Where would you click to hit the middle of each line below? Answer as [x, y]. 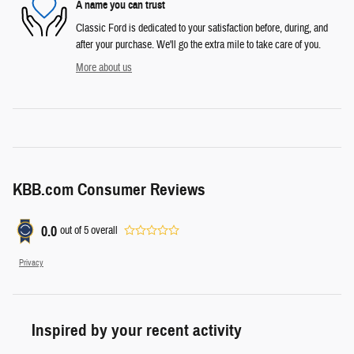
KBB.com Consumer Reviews [109, 189]
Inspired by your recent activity [137, 330]
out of [72, 231]
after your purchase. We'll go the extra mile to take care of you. [198, 45]
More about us [104, 68]
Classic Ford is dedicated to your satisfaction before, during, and [202, 28]
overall [103, 231]
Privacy [31, 262]
